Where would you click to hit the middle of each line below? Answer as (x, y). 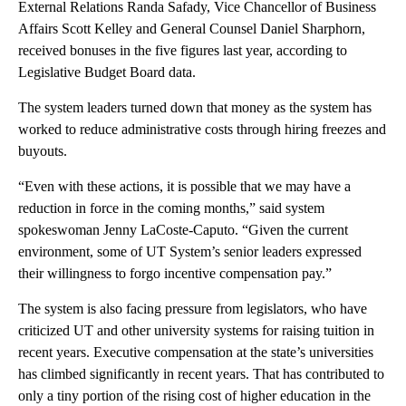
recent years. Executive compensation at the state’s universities (196, 352)
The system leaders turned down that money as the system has (195, 107)
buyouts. (43, 150)
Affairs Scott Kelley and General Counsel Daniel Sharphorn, (192, 28)
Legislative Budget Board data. (107, 72)
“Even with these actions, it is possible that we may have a (184, 186)
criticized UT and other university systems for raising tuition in (196, 330)
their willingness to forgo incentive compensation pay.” (175, 273)
